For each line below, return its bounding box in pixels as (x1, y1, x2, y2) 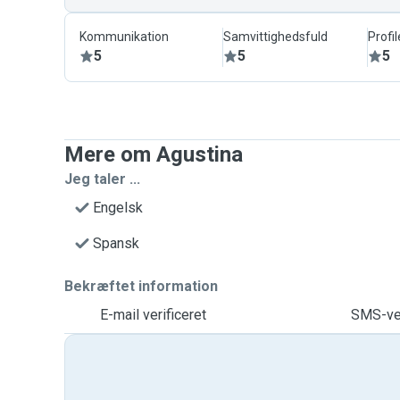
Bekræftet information (64, 278, 218, 295)
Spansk (93, 235, 139, 252)
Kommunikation (79, 29, 169, 44)
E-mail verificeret (100, 306, 206, 323)
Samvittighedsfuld (223, 29, 329, 44)
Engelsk (93, 199, 143, 216)
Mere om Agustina (64, 142, 243, 167)
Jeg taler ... (64, 171, 140, 187)
